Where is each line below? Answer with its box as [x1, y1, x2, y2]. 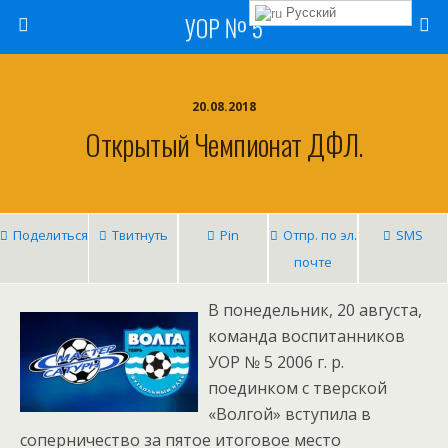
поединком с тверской [208, 377, 387, 399]
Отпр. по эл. [282, 226, 357, 244]
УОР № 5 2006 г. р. [208, 351, 344, 373]
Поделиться [13, 226, 88, 244]
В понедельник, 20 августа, [208, 299, 422, 321]
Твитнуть [111, 226, 168, 244]
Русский [282, 5, 337, 20]
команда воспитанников [208, 325, 405, 347]
